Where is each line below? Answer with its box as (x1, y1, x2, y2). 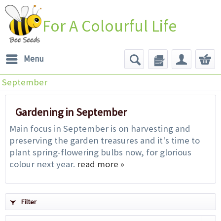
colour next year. (9, 158, 77, 170)
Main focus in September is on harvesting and (9, 122, 190, 134)
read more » (77, 158, 124, 170)
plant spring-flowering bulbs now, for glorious (9, 146, 191, 158)
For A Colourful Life (42, 15, 177, 36)
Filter (20, 197, 37, 206)
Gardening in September (15, 105, 127, 119)
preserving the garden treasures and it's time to (9, 134, 200, 146)
